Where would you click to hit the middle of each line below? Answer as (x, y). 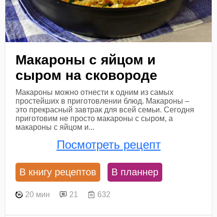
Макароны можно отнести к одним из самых (95, 93)
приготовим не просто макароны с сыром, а (94, 119)
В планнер (135, 172)
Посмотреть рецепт (108, 144)
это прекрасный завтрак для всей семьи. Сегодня (105, 110)
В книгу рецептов (58, 172)
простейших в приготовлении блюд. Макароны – (103, 101)
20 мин (38, 195)
